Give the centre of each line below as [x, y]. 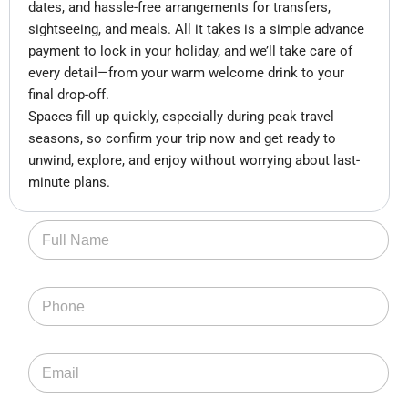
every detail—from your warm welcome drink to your [186, 73]
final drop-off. [69, 95]
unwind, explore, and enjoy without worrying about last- [194, 161]
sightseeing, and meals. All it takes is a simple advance [196, 30]
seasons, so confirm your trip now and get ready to [182, 139]
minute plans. [69, 183]
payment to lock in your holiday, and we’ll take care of [190, 51]
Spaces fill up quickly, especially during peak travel [181, 117]
